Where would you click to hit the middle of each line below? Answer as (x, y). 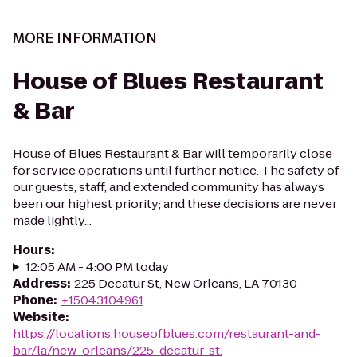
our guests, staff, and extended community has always (169, 187)
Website (39, 317)
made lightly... (52, 220)
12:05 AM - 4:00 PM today (97, 267)
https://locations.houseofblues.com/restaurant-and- (167, 333)
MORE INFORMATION (85, 38)
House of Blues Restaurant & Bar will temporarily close (173, 153)
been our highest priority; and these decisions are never (175, 204)
